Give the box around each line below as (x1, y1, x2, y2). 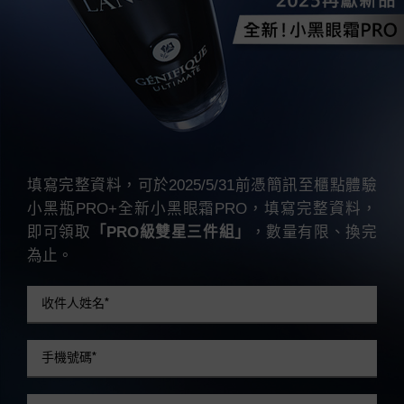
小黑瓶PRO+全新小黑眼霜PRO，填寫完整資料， (27, 200, 377, 218)
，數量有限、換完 (250, 224, 377, 242)
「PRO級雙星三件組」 (90, 224, 251, 242)
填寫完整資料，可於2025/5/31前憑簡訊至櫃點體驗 (27, 177, 377, 195)
